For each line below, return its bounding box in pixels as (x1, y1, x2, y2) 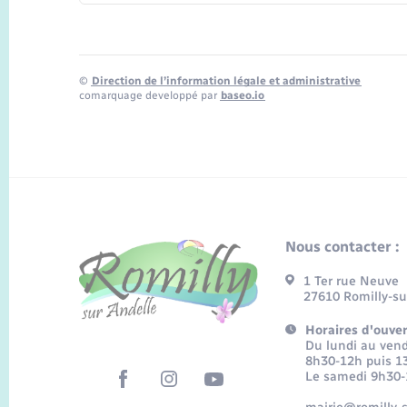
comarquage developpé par (79, 88, 220, 102)
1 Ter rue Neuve (303, 273, 399, 290)
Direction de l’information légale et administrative (92, 74, 361, 87)
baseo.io (221, 88, 264, 102)
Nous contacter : (285, 238, 400, 256)
